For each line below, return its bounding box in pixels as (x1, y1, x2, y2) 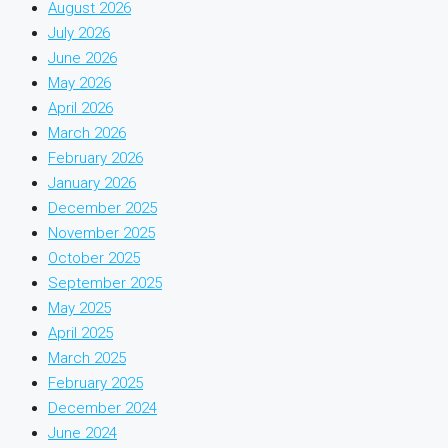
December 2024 (48, 399, 157, 418)
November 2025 (48, 224, 155, 243)
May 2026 (48, 74, 111, 93)
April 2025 (48, 324, 113, 343)
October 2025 (48, 249, 140, 268)
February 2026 (48, 149, 143, 168)
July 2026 (48, 24, 110, 43)
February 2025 (48, 374, 143, 393)
